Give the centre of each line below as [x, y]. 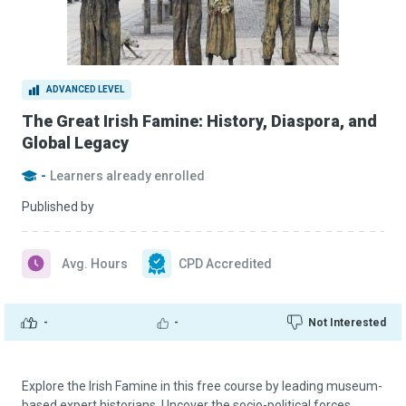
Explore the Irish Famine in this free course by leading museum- [202, 386]
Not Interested [347, 322]
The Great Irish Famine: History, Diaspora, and [199, 121]
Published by [58, 207]
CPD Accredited [225, 264]
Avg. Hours [95, 264]
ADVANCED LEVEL [85, 89]
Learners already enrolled [127, 176]
